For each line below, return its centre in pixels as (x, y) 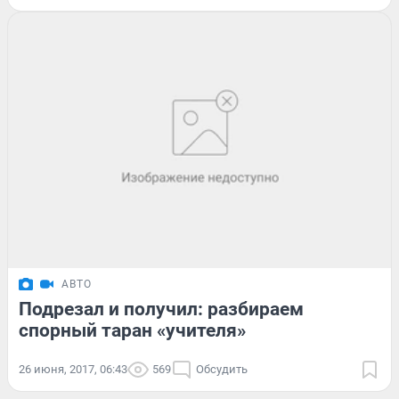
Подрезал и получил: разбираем (161, 309)
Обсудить (222, 369)
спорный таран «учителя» (132, 330)
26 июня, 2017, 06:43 (73, 369)
